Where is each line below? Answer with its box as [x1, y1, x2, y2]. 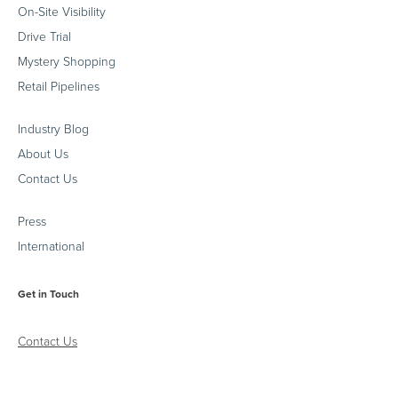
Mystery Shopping [18, 53, 115, 69]
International [18, 238, 84, 254]
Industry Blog [18, 121, 89, 137]
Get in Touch [18, 287, 79, 300]
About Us [18, 146, 68, 162]
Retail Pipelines [18, 78, 99, 94]
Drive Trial [18, 28, 71, 44]
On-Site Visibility [18, 4, 106, 20]
